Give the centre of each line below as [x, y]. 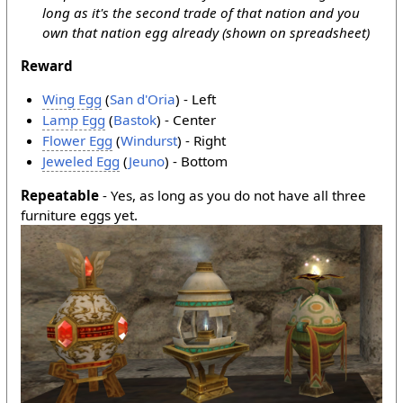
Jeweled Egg [81, 161]
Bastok [135, 119]
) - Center [187, 119]
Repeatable [60, 196]
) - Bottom [197, 161]
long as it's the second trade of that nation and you [201, 12]
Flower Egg [78, 140]
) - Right [202, 140]
